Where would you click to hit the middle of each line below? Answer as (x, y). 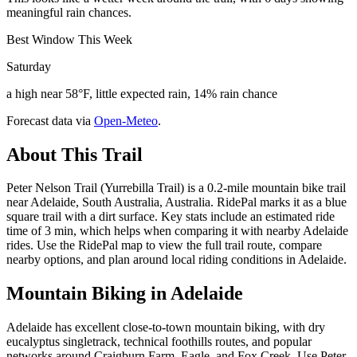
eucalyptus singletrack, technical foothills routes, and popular (159, 342)
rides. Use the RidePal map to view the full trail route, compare (164, 245)
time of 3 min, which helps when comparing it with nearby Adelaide (177, 231)
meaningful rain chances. (69, 12)
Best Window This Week (69, 39)
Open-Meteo (126, 120)
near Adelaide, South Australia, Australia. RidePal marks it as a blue (177, 202)
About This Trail (75, 154)
